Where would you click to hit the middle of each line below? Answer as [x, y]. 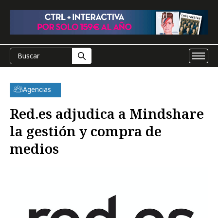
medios [34, 148]
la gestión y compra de [86, 131]
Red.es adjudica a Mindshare [107, 113]
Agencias [37, 89]
